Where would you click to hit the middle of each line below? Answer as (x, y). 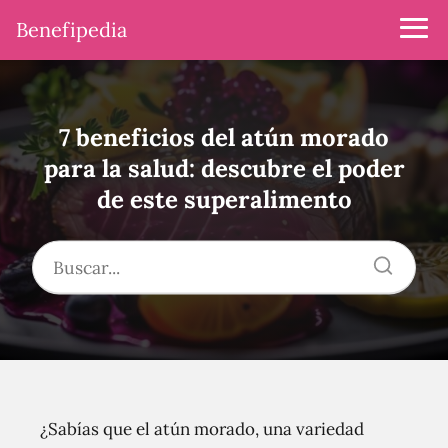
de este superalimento (224, 199)
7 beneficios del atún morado (224, 137)
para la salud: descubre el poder (224, 168)
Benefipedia (71, 29)
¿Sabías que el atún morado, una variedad (202, 429)
